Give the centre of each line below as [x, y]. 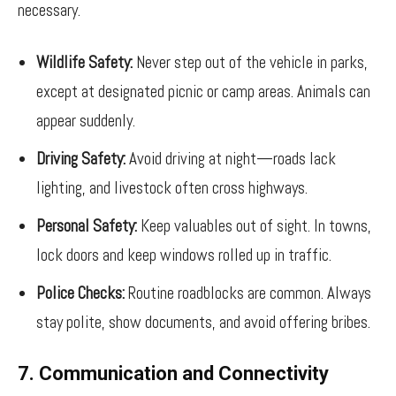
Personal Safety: [87, 226]
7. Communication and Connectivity [173, 373]
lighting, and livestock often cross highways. [172, 188]
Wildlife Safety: [84, 62]
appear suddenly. [86, 121]
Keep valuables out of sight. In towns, [254, 226]
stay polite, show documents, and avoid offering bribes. [203, 322]
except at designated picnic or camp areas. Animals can [203, 91]
